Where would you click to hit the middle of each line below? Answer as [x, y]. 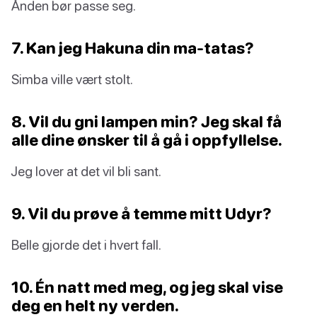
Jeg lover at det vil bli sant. [86, 171]
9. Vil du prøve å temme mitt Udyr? [142, 214]
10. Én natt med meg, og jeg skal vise [147, 287]
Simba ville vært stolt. [72, 79]
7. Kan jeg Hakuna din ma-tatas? [133, 48]
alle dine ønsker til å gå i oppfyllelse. [147, 140]
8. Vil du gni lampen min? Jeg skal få [146, 122]
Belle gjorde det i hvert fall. [86, 245]
